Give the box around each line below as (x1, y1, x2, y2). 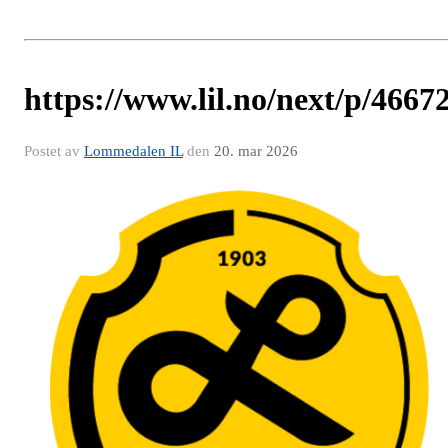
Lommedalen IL (84, 143, 183, 160)
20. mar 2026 (214, 143, 298, 160)
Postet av (24, 143, 84, 160)
